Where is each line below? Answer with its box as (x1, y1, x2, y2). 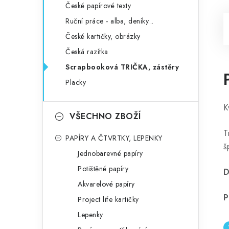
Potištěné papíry (78, 164, 128, 174)
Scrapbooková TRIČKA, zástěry (65, 62, 179, 72)
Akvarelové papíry (78, 179, 135, 189)
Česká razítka (65, 47, 108, 57)
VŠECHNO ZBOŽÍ (70, 110, 141, 122)
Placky (65, 77, 86, 87)
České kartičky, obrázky (65, 31, 141, 41)
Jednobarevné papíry (78, 148, 143, 158)
